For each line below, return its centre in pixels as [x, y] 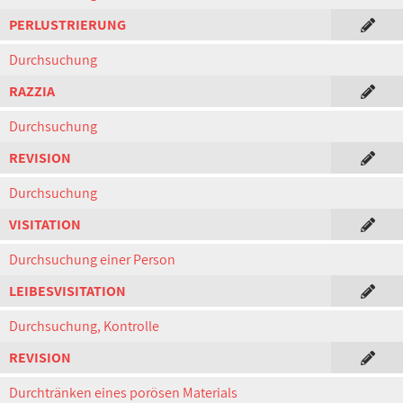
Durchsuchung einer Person [92, 260]
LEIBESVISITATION [67, 291]
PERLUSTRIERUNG [67, 25]
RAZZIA [32, 91]
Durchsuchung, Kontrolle [84, 326]
